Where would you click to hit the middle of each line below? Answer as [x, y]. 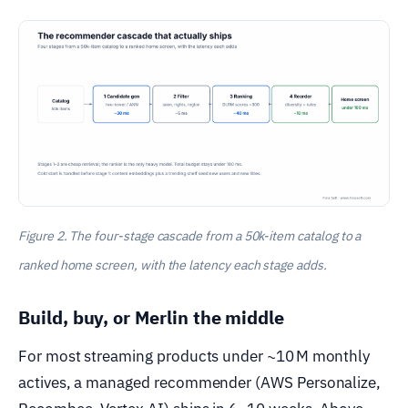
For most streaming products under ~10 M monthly [194, 356]
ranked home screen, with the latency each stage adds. [173, 265]
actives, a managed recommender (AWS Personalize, [200, 382]
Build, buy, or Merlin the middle [152, 317]
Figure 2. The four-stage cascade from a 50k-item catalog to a [190, 235]
